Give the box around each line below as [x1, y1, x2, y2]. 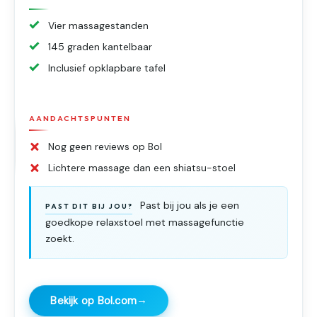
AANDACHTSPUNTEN [29, 113, 131, 123]
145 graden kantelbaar [48, 40, 153, 53]
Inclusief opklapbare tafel [48, 61, 166, 74]
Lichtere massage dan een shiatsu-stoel [48, 161, 236, 175]
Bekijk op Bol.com [50, 294, 137, 307]
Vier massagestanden [48, 18, 149, 32]
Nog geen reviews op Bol [48, 140, 163, 154]
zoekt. [45, 232, 75, 245]
